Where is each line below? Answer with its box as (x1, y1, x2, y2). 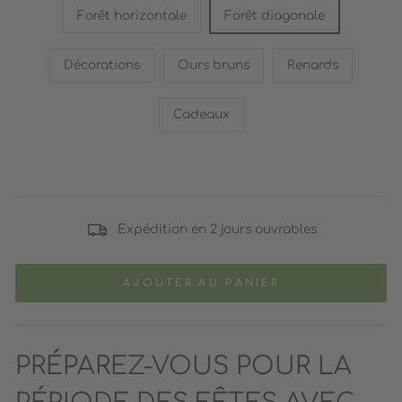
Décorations (64, 57, 140, 72)
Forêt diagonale (224, 8, 325, 22)
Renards (287, 57, 338, 72)
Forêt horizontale (77, 8, 187, 22)
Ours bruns (178, 57, 249, 72)
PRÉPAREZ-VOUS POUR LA (15, 352, 352, 380)
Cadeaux (172, 107, 230, 121)
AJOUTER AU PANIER (122, 276, 280, 289)
